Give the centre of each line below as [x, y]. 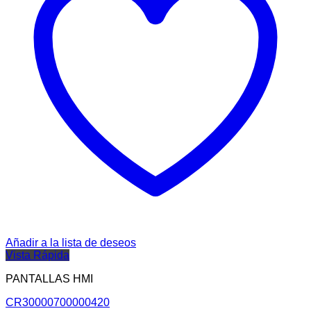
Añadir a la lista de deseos [71, 243]
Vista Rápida [37, 255]
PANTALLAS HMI [49, 279]
